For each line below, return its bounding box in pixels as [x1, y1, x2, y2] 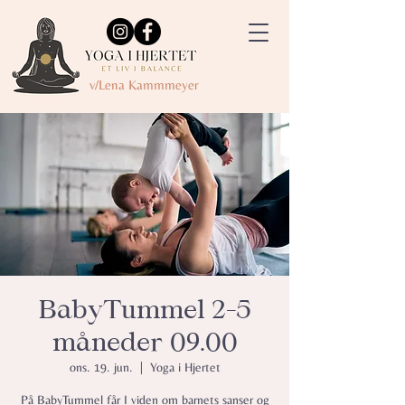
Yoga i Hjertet [149, 360, 221, 374]
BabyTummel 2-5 [38, 293, 251, 326]
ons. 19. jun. [69, 360, 133, 374]
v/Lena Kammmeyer [89, 77, 199, 92]
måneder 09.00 [52, 325, 238, 359]
